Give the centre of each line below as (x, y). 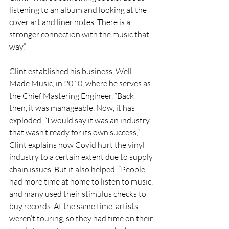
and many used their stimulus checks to (78, 194)
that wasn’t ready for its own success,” (75, 133)
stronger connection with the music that (80, 35)
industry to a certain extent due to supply (82, 157)
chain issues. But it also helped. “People (78, 169)
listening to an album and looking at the (79, 10)
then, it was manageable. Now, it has (73, 108)
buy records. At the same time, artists (74, 206)
